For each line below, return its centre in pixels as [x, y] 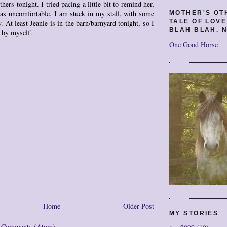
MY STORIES [194, 214]
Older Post [139, 206]
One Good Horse [194, 44]
